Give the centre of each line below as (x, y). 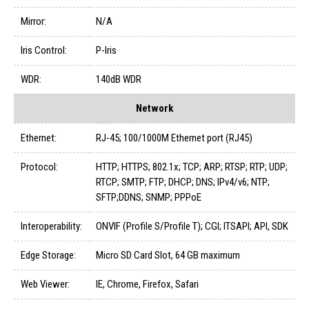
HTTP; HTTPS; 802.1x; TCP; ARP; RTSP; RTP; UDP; (192, 167)
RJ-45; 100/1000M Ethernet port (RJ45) (174, 138)
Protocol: (39, 167)
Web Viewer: (45, 285)
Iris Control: (44, 51)
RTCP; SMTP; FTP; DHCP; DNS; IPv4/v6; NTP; (183, 182)
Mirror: (33, 22)
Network (154, 109)
